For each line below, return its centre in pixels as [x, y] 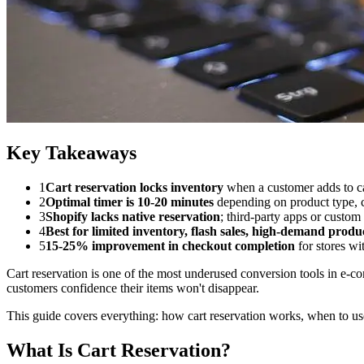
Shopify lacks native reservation [133, 216]
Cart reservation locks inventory [134, 187]
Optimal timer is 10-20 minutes [130, 201]
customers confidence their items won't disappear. [133, 288]
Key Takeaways [71, 152]
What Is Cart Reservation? [119, 350]
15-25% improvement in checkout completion [170, 245]
